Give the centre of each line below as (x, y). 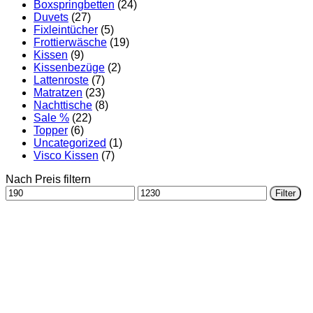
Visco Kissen (66, 155)
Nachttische (63, 105)
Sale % (51, 118)
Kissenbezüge (69, 67)
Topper (51, 130)
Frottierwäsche (70, 42)
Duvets (51, 17)
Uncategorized (70, 143)
